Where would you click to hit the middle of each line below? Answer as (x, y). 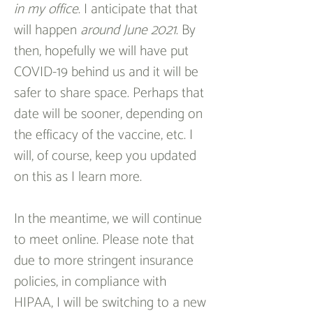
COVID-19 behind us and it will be (108, 72)
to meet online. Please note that (106, 240)
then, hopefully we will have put (103, 51)
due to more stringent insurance (105, 261)
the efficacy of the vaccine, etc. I (105, 135)
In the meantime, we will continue (110, 219)
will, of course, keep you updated (107, 156)
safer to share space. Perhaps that (111, 93)
